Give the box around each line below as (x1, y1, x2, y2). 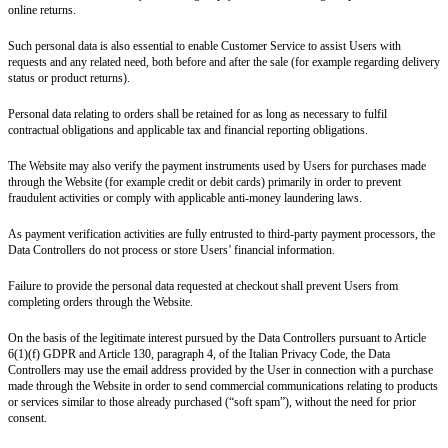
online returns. (8, 2, 76, 17)
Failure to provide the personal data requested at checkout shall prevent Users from (8, 278, 398, 293)
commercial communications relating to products (210, 378, 438, 393)
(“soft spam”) (225, 394, 289, 409)
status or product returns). (8, 70, 130, 85)
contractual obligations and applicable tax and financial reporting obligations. (8, 122, 368, 137)
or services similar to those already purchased (8, 394, 225, 409)
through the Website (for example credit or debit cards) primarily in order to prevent (8, 174, 401, 189)
